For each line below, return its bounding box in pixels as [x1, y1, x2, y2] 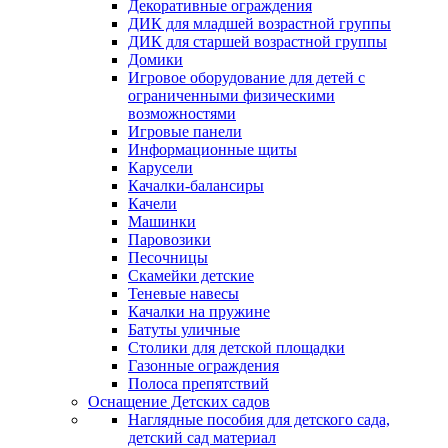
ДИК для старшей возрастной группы [128, 33, 387, 51]
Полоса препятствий [128, 375, 269, 393]
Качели [128, 195, 177, 213]
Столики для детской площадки [128, 339, 345, 357]
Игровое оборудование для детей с [128, 69, 365, 87]
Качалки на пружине [128, 303, 270, 321]
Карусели [128, 159, 193, 177]
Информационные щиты [128, 141, 297, 159]
